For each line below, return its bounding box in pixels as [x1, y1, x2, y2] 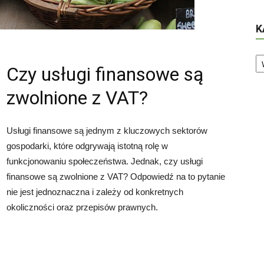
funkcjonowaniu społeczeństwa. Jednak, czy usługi [6, 156, 203, 166]
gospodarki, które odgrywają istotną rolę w [6, 141, 168, 151]
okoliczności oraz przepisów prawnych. [6, 202, 158, 212]
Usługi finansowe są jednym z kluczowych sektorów [6, 126, 207, 136]
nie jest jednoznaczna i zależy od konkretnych [6, 187, 183, 197]
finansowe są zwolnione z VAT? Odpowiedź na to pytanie [6, 171, 225, 181]
